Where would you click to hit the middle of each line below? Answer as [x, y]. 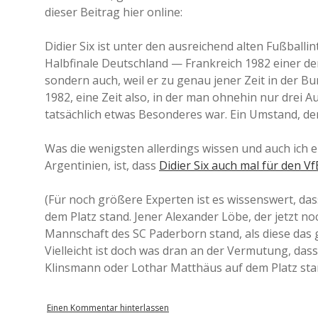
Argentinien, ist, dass [102, 165]
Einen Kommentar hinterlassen [108, 308]
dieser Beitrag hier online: [114, 12]
